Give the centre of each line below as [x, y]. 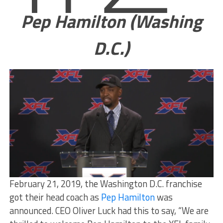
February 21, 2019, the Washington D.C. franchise [106, 183]
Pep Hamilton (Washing [111, 21]
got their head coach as [55, 197]
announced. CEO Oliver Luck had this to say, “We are [109, 210]
